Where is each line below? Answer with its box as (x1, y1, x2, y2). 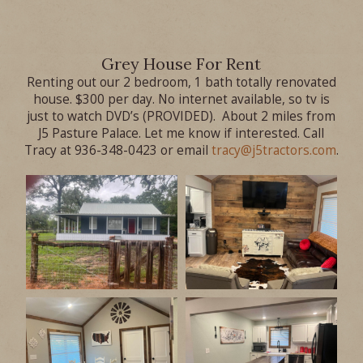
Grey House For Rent (101, 53, 262, 75)
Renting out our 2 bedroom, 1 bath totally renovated (26, 74, 336, 92)
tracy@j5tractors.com (211, 142, 336, 160)
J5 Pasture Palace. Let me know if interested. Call (38, 125, 325, 143)
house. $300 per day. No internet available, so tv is (32, 91, 330, 109)
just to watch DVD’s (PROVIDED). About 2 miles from (27, 108, 336, 126)
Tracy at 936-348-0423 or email (23, 142, 211, 160)
